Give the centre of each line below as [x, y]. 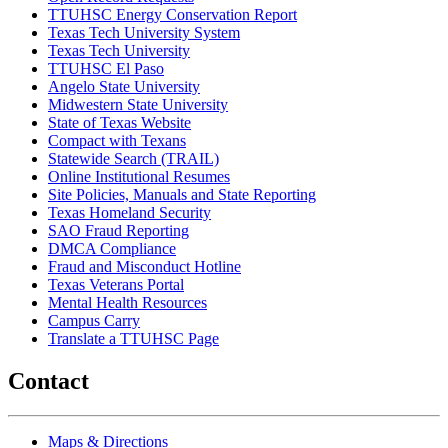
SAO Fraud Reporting [118, 231]
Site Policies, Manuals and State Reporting [182, 195]
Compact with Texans [117, 141]
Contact [48, 381]
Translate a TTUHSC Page [133, 339]
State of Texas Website [119, 123]
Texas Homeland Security [129, 213]
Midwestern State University [138, 105]
